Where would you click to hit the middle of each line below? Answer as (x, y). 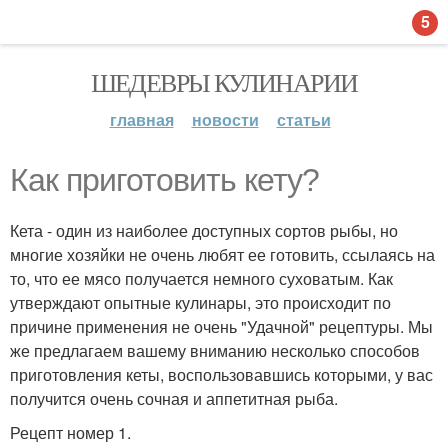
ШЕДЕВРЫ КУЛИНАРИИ (224, 82)
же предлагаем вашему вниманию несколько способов (215, 350)
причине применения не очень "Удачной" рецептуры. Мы (221, 326)
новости (225, 119)
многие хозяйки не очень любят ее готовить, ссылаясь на (222, 254)
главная (141, 119)
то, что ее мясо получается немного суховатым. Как (201, 278)
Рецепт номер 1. (70, 432)
